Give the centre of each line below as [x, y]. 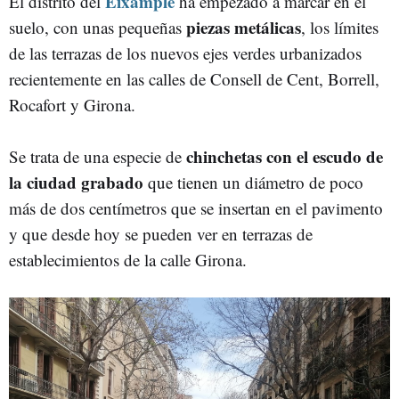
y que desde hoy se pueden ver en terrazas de [161, 234]
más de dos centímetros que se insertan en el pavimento [196, 208]
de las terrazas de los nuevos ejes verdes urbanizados [185, 53]
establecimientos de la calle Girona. [128, 260]
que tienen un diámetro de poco [256, 182]
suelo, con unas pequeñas [98, 27]
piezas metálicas [244, 27]
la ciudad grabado [78, 182]
